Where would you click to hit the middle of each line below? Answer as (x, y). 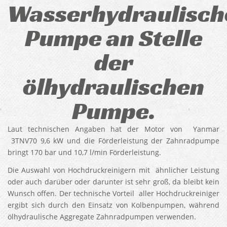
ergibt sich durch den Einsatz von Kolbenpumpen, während (113, 205)
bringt (19, 152)
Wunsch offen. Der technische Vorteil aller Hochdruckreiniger (113, 193)
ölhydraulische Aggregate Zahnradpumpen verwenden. (102, 217)
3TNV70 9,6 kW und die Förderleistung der (87, 141)
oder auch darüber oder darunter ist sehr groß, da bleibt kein (113, 182)
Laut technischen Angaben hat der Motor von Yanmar (113, 129)
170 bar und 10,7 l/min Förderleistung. (96, 152)
